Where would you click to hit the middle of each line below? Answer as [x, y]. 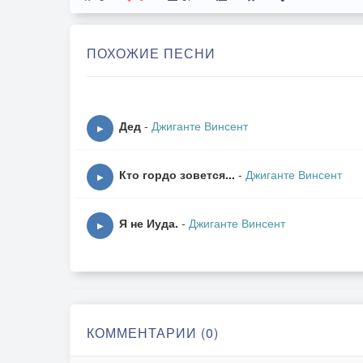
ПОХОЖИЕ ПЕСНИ [151, 53]
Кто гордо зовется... [177, 174]
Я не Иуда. [149, 223]
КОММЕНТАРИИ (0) [153, 333]
